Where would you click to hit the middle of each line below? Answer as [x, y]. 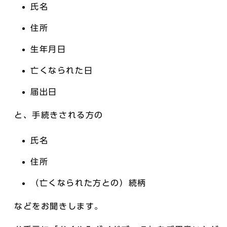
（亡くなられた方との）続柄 [88, 183]
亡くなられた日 [62, 70]
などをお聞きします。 [59, 206]
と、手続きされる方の [59, 115]
